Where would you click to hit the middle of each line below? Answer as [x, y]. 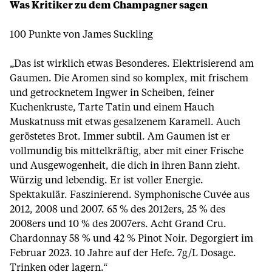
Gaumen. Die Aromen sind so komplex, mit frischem [129, 78]
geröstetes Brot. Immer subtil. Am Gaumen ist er [120, 137]
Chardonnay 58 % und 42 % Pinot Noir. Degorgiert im [131, 239]
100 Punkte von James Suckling [81, 35]
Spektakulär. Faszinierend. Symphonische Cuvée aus [130, 195]
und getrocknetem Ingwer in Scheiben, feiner [112, 93]
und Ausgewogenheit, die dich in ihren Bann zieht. [125, 166]
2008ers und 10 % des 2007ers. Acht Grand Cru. [118, 224]
